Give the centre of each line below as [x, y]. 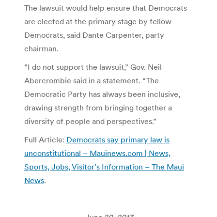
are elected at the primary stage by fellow [98, 21]
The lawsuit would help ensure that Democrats [106, 8]
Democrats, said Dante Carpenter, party [94, 35]
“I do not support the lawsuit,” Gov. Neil [93, 67]
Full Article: [45, 139]
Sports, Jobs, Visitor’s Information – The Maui [104, 166]
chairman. [41, 48]
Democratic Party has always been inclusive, [102, 94]
